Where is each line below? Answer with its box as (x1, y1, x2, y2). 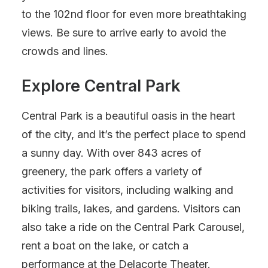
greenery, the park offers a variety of (22, 165, 202, 178)
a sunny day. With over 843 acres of (22, 147, 202, 159)
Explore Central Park (22, 76, 181, 96)
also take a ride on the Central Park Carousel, (22, 221, 245, 233)
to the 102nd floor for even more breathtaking (22, 8, 246, 20)
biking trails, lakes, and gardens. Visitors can (22, 202, 240, 215)
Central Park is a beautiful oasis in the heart (22, 109, 235, 122)
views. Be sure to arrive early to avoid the (22, 26, 226, 39)
